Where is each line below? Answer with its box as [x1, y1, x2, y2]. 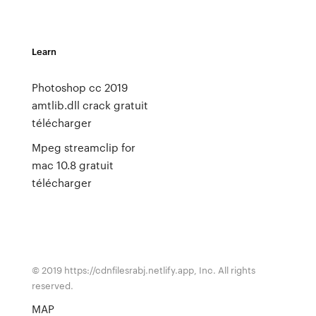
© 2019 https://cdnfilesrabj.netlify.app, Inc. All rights [31, 263, 255, 276]
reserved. [31, 279, 73, 292]
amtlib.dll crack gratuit [31, 97, 148, 113]
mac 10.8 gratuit [31, 157, 114, 173]
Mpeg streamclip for [31, 140, 135, 155]
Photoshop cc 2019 [31, 80, 128, 95]
